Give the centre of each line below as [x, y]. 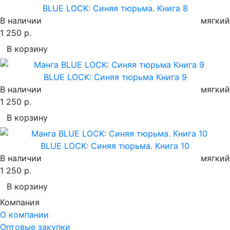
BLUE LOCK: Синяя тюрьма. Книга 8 [115, 8]
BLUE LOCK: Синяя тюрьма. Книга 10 [115, 146]
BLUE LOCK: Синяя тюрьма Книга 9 [115, 77]
